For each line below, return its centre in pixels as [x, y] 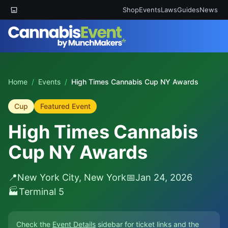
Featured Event [65, 106]
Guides [188, 9]
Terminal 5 [41, 192]
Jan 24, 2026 [164, 177]
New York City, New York [72, 177]
